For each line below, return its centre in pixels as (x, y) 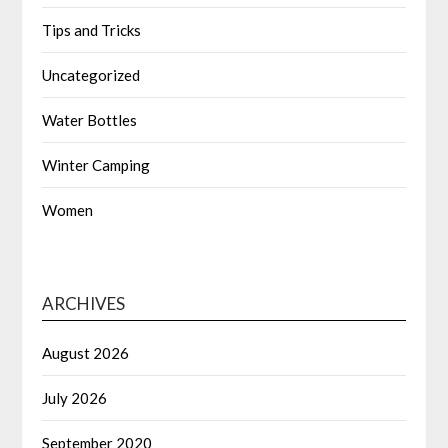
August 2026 (86, 353)
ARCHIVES (84, 304)
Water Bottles (90, 120)
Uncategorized (91, 75)
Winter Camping (96, 165)
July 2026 (75, 398)
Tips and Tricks (92, 30)
